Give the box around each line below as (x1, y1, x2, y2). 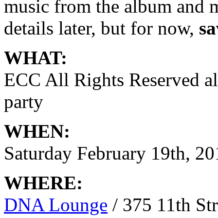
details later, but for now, (4, 18, 199, 39)
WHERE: (4, 172, 83, 194)
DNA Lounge (4, 194, 108, 216)
